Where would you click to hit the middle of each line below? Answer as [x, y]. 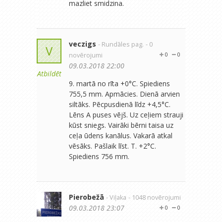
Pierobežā [86, 197]
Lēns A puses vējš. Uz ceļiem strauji [126, 114]
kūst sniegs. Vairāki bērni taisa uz [121, 125]
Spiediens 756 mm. [99, 156]
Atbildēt [49, 73]
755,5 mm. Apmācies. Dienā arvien [124, 94]
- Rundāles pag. [121, 44]
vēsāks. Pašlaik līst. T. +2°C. [112, 146]
